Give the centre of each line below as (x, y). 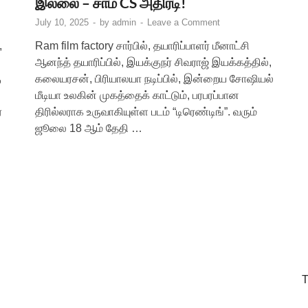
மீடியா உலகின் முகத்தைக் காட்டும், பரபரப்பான (137, 95)
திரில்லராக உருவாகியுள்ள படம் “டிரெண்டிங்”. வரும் (146, 111)
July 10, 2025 (62, 22)
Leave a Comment (184, 22)
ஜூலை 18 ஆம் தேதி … (89, 128)
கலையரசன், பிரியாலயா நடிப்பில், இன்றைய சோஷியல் (154, 78)
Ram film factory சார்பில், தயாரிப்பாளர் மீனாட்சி (142, 45)
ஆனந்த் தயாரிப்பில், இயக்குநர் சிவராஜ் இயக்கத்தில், (153, 62)
